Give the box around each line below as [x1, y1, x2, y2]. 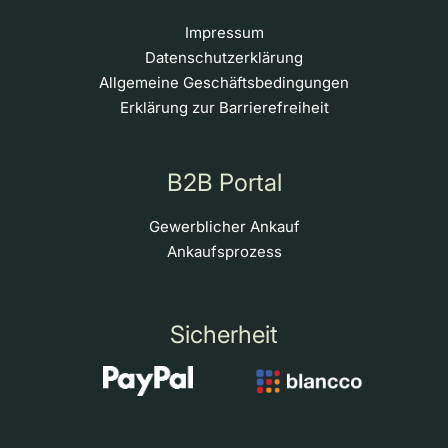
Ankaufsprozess [166, 241, 282, 261]
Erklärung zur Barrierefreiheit [119, 97, 329, 117]
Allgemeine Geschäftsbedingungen [99, 72, 349, 92]
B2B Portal [166, 167, 282, 197]
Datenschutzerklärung [145, 47, 303, 67]
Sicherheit [170, 319, 278, 349]
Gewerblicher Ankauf [148, 216, 300, 236]
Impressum [184, 22, 264, 42]
